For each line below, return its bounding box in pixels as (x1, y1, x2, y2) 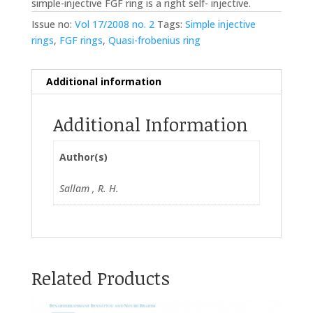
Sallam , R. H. (59, 182, 119, 196)
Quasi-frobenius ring (108, 34, 201, 48)
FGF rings (59, 34, 103, 48)
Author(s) (59, 150, 108, 164)
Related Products (31, 265, 170, 291)
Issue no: (31, 17, 75, 31)
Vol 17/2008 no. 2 (74, 17, 154, 31)
